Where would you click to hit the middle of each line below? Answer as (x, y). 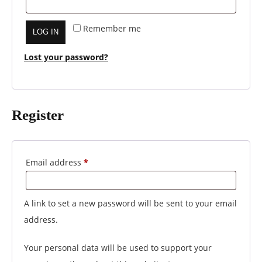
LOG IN (46, 32)
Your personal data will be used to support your (118, 247)
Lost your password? (66, 57)
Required (106, 161)
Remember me (112, 28)
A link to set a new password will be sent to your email (130, 203)
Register (38, 115)
